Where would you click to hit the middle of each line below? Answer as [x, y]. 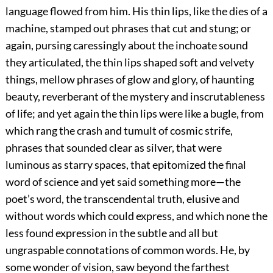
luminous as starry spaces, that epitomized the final [126, 165]
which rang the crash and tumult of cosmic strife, [119, 131]
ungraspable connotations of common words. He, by [127, 250]
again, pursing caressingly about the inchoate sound [126, 45]
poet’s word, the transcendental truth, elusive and [122, 199]
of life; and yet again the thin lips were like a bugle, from [134, 114]
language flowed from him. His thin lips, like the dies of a [136, 11]
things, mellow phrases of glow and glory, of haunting [129, 80]
